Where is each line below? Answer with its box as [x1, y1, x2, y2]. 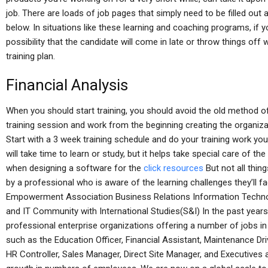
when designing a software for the [6, 163, 144, 173]
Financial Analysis [6, 76, 128, 94]
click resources [144, 163, 203, 173]
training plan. [6, 51, 55, 62]
